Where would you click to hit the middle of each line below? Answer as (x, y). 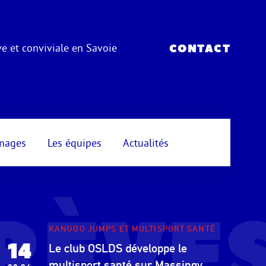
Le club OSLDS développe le (118, 248)
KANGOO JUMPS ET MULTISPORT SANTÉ (132, 229)
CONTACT (199, 49)
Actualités (145, 142)
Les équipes (74, 142)
